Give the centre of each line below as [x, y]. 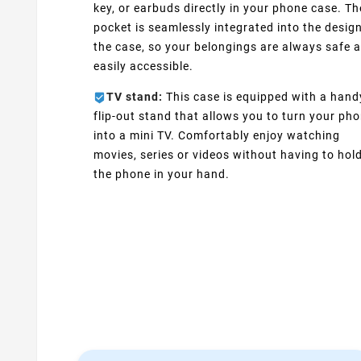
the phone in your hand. [162, 174]
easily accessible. [143, 66]
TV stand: [135, 96]
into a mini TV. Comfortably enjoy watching [217, 135]
